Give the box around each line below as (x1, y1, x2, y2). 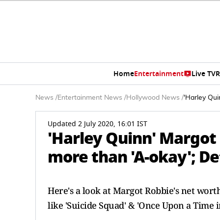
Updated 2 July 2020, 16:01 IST (48, 119, 147, 129)
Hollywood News (126, 94, 180, 101)
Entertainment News (57, 94, 122, 101)
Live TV (191, 68, 216, 79)
